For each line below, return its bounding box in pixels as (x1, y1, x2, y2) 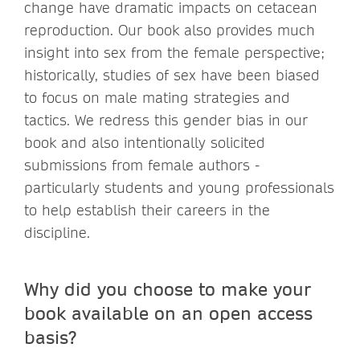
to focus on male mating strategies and (24, 88, 290, 107)
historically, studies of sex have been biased (24, 65, 320, 84)
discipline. (24, 223, 90, 242)
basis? (24, 325, 76, 348)
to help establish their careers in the (24, 200, 270, 219)
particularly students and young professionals (24, 178, 334, 197)
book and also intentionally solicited (24, 133, 265, 152)
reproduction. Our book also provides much (24, 20, 315, 39)
